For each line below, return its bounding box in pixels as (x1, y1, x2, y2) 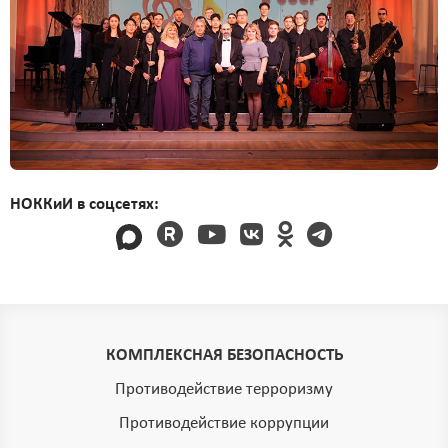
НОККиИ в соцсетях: (10, 196, 159, 213)
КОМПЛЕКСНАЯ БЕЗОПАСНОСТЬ (105, 347, 343, 364)
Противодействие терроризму (115, 381, 333, 398)
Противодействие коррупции (119, 415, 329, 432)
